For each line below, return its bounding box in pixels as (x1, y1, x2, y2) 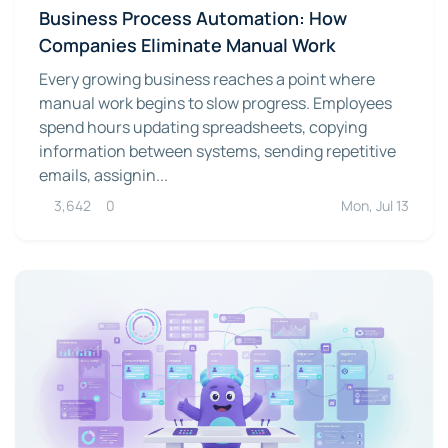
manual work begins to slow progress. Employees (39, 91, 392, 114)
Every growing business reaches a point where (39, 67, 375, 90)
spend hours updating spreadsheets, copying (39, 115, 367, 138)
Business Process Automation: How (39, 5, 347, 30)
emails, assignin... (39, 163, 168, 186)
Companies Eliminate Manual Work (39, 32, 335, 57)
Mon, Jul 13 (341, 195, 409, 215)
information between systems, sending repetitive (39, 139, 396, 162)
